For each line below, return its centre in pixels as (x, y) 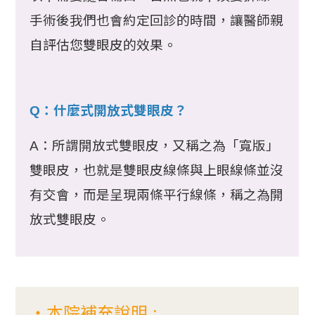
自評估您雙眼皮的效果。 (103, 46)
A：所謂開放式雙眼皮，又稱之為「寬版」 (155, 146)
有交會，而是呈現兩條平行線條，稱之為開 (157, 195)
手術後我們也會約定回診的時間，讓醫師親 (157, 21)
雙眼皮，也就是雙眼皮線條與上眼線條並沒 (157, 171)
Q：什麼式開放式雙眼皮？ (109, 111)
